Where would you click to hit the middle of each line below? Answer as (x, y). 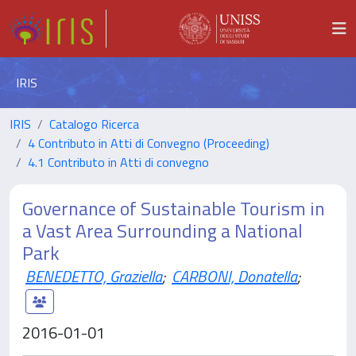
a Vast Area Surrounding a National (163, 230)
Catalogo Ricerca (94, 124)
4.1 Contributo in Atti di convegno (118, 162)
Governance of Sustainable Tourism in (174, 208)
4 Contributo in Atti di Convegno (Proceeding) (149, 143)
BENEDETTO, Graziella (94, 276)
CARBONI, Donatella (234, 276)
